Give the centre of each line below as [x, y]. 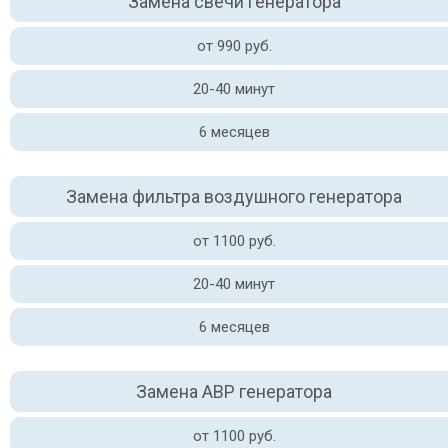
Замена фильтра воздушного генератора [234, 196]
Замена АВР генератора [234, 391]
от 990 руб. [234, 46]
